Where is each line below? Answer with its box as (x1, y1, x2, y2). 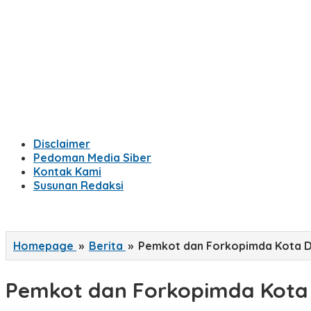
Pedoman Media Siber (33, 151, 151, 165)
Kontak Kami (33, 165, 101, 178)
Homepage (13, 239, 74, 253)
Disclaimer (33, 137, 90, 151)
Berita (89, 239, 123, 253)
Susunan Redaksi (33, 178, 124, 192)
